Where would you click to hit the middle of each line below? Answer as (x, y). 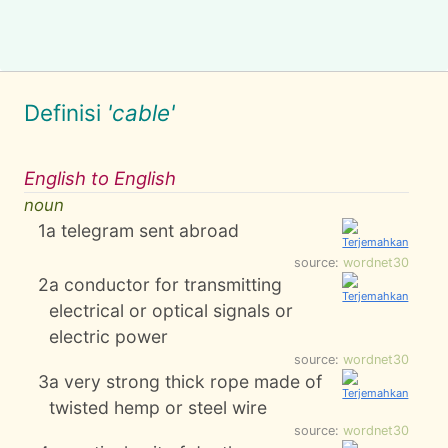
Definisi (65, 112)
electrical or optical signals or (171, 310)
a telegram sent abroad (143, 230)
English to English (100, 178)
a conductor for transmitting (166, 284)
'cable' (141, 112)
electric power (109, 336)
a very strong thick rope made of (186, 381)
